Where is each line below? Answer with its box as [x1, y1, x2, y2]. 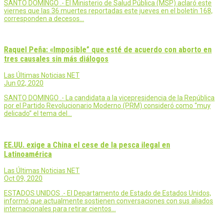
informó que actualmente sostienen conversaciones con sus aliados [4, 197, 213, 205]
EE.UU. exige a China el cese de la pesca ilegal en [4, 140, 170, 150]
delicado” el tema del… [4, 109, 72, 118]
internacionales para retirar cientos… [4, 205, 116, 213]
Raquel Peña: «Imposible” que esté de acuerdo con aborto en [4, 45, 212, 55]
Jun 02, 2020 [4, 79, 44, 88]
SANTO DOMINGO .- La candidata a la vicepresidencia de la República [4, 94, 215, 102]
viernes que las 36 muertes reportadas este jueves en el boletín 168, [4, 6, 213, 15]
